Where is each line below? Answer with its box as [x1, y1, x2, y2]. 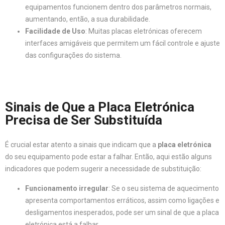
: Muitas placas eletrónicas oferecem [85, 27, 202, 35]
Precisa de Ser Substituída [5, 113, 162, 128]
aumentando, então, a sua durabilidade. [25, 15, 150, 23]
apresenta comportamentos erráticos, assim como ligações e [25, 196, 219, 204]
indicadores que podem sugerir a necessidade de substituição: [5, 165, 201, 173]
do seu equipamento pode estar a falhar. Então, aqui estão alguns [5, 153, 212, 161]
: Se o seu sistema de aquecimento [108, 184, 219, 192]
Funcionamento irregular [25, 184, 108, 192]
